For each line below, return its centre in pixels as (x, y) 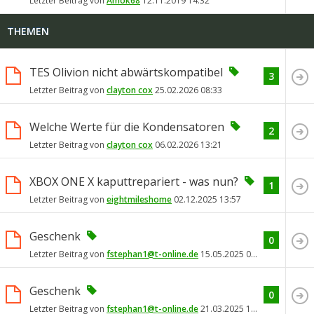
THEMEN (28, 31)
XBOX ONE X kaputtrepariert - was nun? (134, 181)
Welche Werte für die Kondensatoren (127, 127)
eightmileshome (139, 200)
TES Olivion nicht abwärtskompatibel (126, 72)
